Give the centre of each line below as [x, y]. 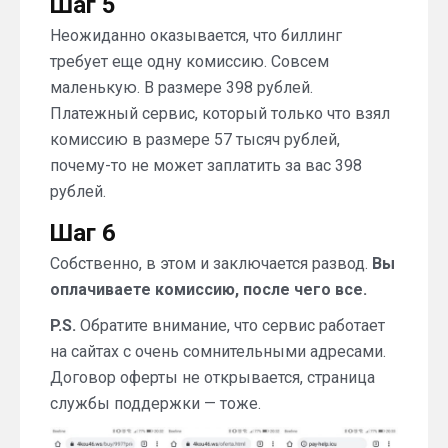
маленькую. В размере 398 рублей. [181, 88]
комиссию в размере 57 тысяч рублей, [195, 140]
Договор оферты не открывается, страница [212, 378]
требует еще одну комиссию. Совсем [189, 62]
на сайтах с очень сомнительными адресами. [218, 352]
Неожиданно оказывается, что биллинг [196, 36]
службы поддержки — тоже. [155, 404]
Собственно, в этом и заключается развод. [211, 264]
